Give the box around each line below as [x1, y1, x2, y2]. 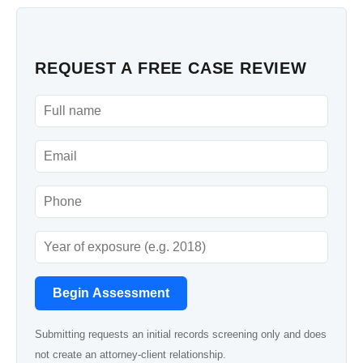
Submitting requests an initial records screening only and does [35, 327, 327, 340]
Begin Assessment [53, 285, 169, 300]
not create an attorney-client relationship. [35, 348, 226, 361]
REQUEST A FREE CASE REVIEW [35, 59, 307, 78]
